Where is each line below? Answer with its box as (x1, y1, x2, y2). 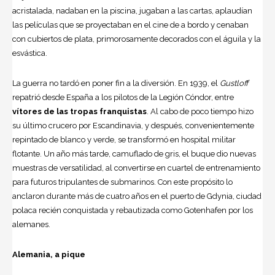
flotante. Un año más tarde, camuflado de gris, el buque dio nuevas (12, 149, 256, 159)
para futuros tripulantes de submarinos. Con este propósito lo (12, 177, 233, 187)
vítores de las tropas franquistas (12, 107, 147, 117)
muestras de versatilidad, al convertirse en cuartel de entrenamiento (12, 163, 260, 173)
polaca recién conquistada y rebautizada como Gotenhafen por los (12, 206, 253, 215)
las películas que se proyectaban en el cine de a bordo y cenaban (12, 20, 249, 30)
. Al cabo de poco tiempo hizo (147, 107, 254, 117)
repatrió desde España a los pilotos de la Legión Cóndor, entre (12, 93, 234, 103)
